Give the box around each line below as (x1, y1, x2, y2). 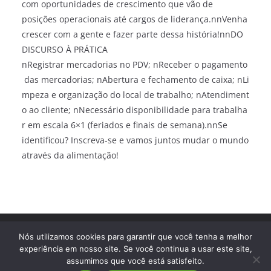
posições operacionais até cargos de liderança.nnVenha (22, 13, 247, 25)
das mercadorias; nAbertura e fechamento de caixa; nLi (22, 74, 249, 85)
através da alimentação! (22, 149, 119, 161)
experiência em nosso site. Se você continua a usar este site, (19, 244, 252, 253)
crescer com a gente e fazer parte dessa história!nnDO (22, 28, 243, 40)
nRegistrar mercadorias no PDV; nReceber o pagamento (22, 59, 247, 70)
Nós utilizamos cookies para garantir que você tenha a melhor (19, 232, 252, 241)
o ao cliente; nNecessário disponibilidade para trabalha (22, 104, 247, 116)
